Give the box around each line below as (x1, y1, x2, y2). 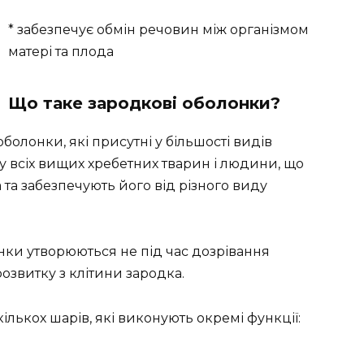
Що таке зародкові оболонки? (8, 93, 280, 114)
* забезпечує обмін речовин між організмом (8, 22, 309, 38)
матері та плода (8, 44, 114, 60)
